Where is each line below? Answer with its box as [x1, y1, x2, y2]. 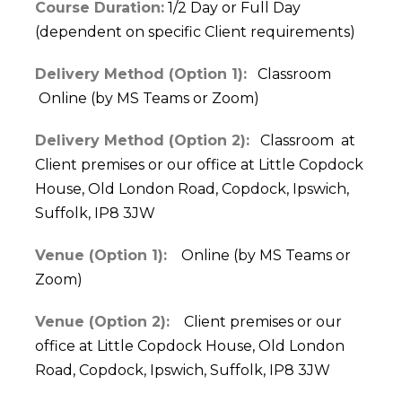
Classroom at [249, 132, 355, 150]
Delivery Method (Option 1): [35, 66, 247, 83]
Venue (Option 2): [35, 313, 170, 331]
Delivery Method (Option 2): [35, 132, 249, 150]
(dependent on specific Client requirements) [35, 23, 355, 41]
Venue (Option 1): [35, 247, 167, 265]
